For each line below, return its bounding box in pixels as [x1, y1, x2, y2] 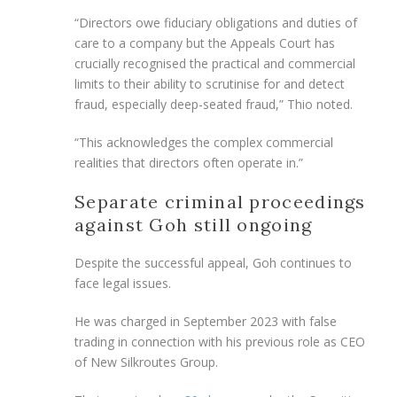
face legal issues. [74, 274, 171, 292]
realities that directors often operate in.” [74, 153, 303, 171]
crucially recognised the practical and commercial [74, 54, 355, 72]
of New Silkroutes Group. [74, 353, 218, 370]
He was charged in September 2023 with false [74, 312, 337, 330]
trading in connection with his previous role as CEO [74, 332, 365, 350]
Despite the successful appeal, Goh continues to [74, 253, 352, 271]
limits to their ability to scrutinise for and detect [74, 74, 345, 92]
